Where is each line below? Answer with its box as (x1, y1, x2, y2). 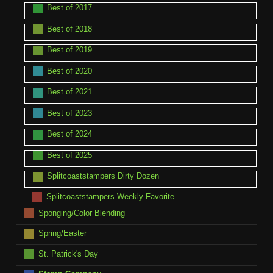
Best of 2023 (46, 108, 92, 118)
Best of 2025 (46, 150, 92, 160)
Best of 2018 (46, 24, 92, 34)
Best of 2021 (46, 87, 92, 97)
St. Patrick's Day (38, 249, 98, 258)
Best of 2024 (46, 129, 92, 139)
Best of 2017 (46, 3, 92, 13)
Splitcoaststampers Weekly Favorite (46, 191, 174, 201)
